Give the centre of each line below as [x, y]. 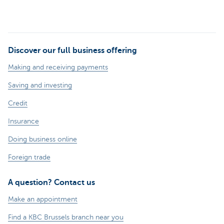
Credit [18, 103]
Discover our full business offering [72, 51]
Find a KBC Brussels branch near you [66, 217]
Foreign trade [29, 157]
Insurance [23, 121]
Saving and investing [40, 85]
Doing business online [42, 139]
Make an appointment [43, 199]
